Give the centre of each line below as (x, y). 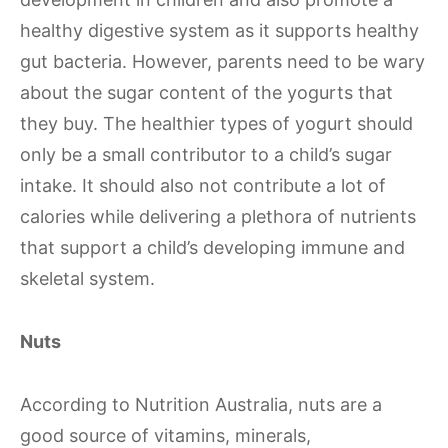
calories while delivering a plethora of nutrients (218, 216)
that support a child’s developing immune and (212, 247)
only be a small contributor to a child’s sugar (206, 154)
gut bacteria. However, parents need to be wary (222, 61)
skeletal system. (87, 278)
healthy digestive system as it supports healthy (219, 30)
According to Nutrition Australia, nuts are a (201, 404)
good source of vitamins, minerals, (165, 435)
